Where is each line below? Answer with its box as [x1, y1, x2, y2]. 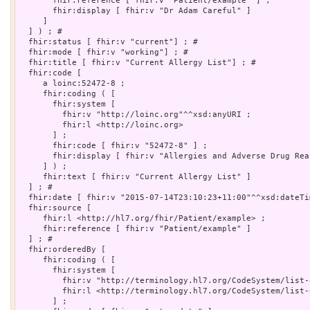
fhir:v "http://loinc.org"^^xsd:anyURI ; [19, 109, 251, 119]
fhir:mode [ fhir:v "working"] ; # [19, 47, 193, 57]
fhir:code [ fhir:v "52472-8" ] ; [19, 140, 208, 150]
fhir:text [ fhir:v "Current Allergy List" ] [19, 172, 251, 181]
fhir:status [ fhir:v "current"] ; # [19, 37, 203, 46]
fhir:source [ [19, 203, 91, 212]
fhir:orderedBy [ [19, 244, 106, 254]
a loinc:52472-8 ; [19, 78, 125, 88]
